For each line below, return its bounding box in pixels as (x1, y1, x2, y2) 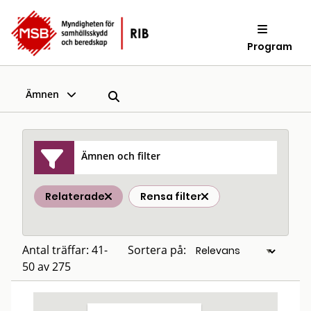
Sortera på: (128, 242, 186, 258)
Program (247, 39, 293, 53)
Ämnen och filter (81, 149, 161, 162)
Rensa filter (140, 190, 201, 203)
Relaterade (45, 190, 105, 203)
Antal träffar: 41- (22, 242, 108, 258)
